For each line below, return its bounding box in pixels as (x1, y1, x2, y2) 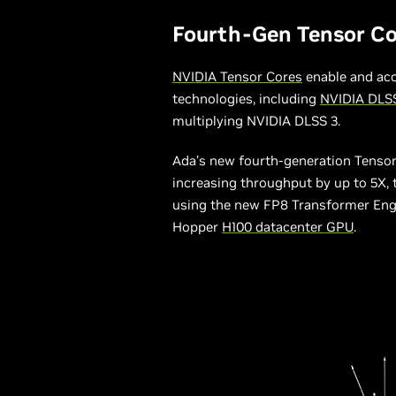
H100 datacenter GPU (222, 218, 354, 235)
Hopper (172, 218, 222, 235)
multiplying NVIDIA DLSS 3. (172, 112, 340, 129)
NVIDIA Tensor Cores (172, 68, 302, 85)
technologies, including (172, 90, 320, 107)
